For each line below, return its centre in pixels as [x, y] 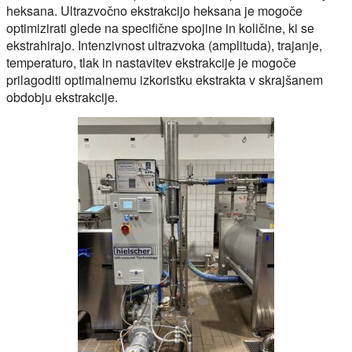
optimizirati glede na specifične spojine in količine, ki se [160, 27]
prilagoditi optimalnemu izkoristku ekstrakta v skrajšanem [165, 79]
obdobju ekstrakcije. [62, 97]
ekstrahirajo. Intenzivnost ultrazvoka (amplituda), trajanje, [164, 45]
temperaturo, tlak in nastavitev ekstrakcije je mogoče [151, 62]
